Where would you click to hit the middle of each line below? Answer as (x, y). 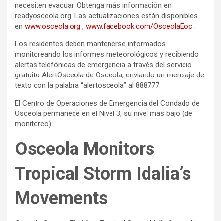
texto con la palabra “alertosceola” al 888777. (88, 86)
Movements (61, 199)
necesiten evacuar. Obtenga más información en (93, 6)
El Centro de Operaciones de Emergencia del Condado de (107, 103)
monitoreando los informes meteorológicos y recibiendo (107, 55)
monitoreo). (34, 124)
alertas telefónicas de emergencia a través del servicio (103, 65)
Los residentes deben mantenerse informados (90, 44)
